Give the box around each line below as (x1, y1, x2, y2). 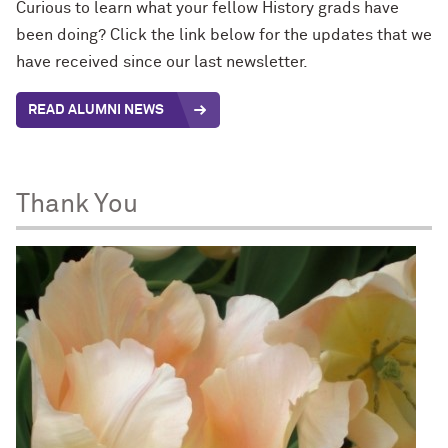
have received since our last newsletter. (16, 53, 308, 70)
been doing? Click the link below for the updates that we (16, 26, 432, 43)
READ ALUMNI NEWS (28, 102, 164, 117)
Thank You (16, 192, 138, 219)
